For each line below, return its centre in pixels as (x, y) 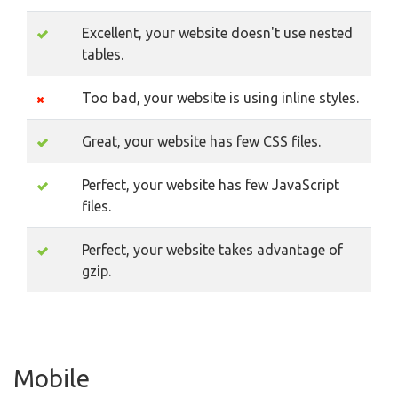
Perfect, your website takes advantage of (212, 250)
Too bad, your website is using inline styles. (220, 98)
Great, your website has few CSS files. (201, 142)
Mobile (52, 378)
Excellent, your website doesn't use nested (217, 33)
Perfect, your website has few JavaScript (211, 185)
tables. (103, 55)
